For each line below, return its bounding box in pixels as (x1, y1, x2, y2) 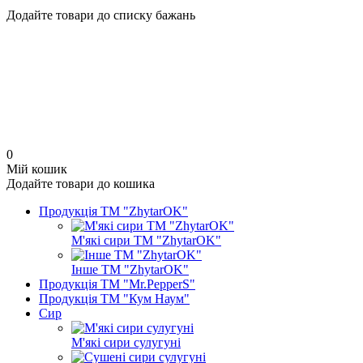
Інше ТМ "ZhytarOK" (71, 263, 189, 276)
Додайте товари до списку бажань (6, 8, 195, 22)
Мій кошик (6, 162, 67, 176)
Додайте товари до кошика (6, 177, 155, 190)
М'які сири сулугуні (71, 335, 181, 349)
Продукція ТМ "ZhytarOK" (39, 204, 188, 218)
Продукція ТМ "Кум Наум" (39, 292, 190, 305)
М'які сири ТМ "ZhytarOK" (71, 233, 221, 247)
